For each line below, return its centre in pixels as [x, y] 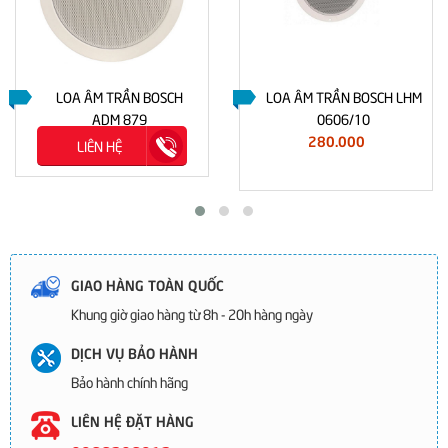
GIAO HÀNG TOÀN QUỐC [147, 284]
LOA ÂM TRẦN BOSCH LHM [343, 96]
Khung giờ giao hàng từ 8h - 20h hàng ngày [192, 313]
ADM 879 [119, 118]
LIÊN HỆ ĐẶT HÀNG [132, 420]
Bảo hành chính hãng [129, 381]
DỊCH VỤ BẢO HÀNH [134, 352]
